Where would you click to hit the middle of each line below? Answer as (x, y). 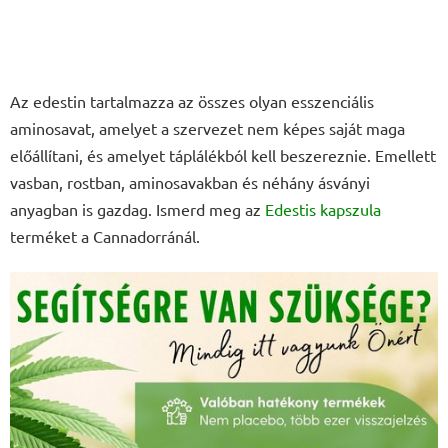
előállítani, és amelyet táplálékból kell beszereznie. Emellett (223, 155)
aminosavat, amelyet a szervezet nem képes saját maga (207, 128)
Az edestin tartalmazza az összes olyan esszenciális (192, 101)
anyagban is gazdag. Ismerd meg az (137, 209)
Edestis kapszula (323, 209)
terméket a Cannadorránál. (105, 236)
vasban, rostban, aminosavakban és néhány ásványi (190, 182)
